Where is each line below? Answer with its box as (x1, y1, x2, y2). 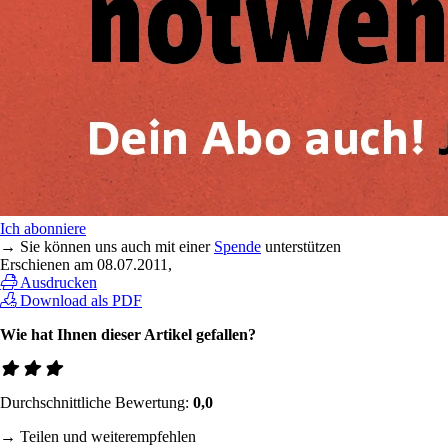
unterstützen (261, 237, 341, 255)
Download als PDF (20, 291, 142, 309)
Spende (214, 237, 261, 255)
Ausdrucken (20, 273, 97, 291)
